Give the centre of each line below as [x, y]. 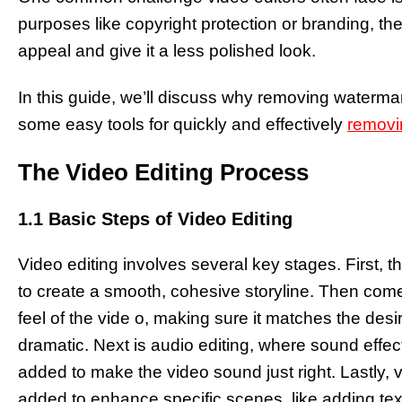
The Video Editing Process [163, 173]
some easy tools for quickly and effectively [183, 125]
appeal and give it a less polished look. [169, 50]
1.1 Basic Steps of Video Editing [155, 219]
